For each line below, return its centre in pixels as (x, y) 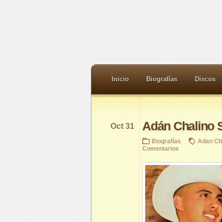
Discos (205, 79)
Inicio (120, 79)
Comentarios (161, 148)
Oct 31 (122, 126)
